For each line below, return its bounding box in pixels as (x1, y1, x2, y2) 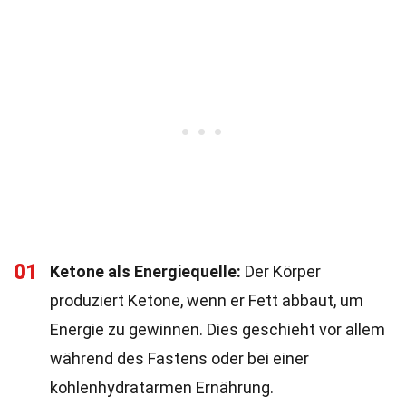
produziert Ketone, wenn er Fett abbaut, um (50, 291, 363, 310)
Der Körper (241, 262, 321, 281)
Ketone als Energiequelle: (50, 262, 241, 281)
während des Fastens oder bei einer (50, 349, 309, 368)
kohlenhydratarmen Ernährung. (50, 378, 274, 397)
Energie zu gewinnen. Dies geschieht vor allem (50, 320, 385, 339)
